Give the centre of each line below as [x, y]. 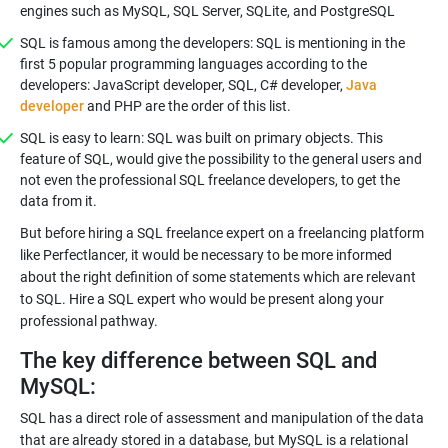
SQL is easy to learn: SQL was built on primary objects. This [201, 138]
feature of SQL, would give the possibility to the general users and [221, 159]
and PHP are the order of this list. [189, 106]
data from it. [58, 201]
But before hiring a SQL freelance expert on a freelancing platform [222, 233]
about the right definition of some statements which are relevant [218, 277]
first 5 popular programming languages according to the [193, 64]
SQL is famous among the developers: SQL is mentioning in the [212, 43]
